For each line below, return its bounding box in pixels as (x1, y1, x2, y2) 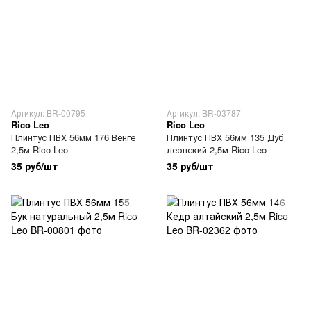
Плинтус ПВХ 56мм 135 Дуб (167, 131, 283, 144)
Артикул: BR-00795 (11, 107, 85, 119)
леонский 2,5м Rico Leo (167, 143, 267, 156)
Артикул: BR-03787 (167, 107, 241, 119)
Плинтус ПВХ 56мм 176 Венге (11, 131, 135, 144)
